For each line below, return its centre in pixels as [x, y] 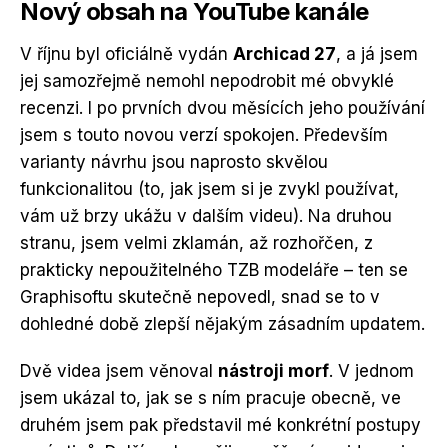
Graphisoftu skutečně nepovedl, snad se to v [200, 296]
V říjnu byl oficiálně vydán [126, 53]
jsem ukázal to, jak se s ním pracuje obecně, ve [210, 397]
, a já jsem [377, 53]
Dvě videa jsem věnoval [119, 370]
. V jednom [371, 370]
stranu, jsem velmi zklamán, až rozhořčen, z [196, 242]
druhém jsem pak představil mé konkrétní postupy [220, 424]
